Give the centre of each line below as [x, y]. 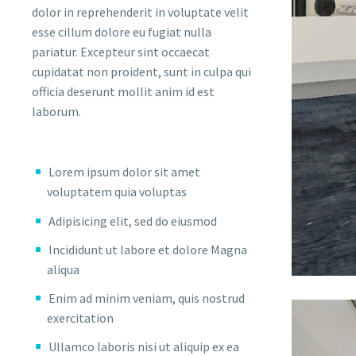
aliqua [64, 269]
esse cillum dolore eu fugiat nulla [122, 32]
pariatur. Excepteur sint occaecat [121, 52]
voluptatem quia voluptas [117, 192]
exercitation [81, 317]
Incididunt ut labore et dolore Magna [148, 249]
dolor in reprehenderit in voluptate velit [140, 12]
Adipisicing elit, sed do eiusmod [133, 221]
